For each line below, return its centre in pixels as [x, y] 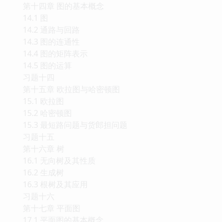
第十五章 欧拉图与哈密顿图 [71, 140]
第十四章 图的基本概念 [63, 57]
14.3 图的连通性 [51, 92]
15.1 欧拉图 [43, 152]
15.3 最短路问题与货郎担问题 [75, 176]
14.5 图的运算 [47, 116]
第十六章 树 [44, 199]
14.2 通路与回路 [51, 81]
